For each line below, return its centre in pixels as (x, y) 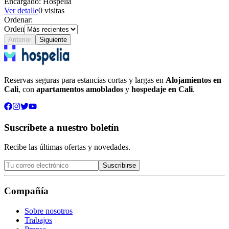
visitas (53, 10)
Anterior (20, 39)
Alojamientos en (193, 80)
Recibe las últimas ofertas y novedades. (67, 147)
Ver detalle (21, 10)
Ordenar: (18, 19)
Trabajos (38, 220)
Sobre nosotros (49, 211)
